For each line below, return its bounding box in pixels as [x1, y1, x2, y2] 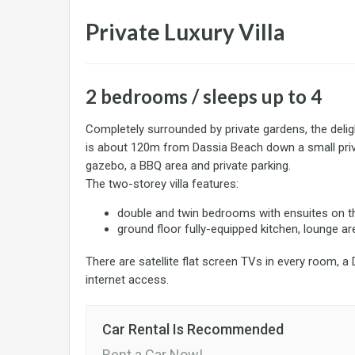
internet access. [86, 273, 169, 287]
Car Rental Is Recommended [102, 321, 284, 338]
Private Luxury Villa [86, 18, 285, 45]
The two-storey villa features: [86, 177, 239, 191]
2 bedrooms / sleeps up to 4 [86, 85, 322, 108]
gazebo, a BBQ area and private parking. [86, 158, 291, 173]
